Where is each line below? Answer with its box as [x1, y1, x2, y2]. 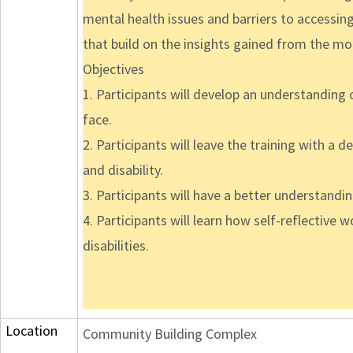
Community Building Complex [83, 325, 257, 344]
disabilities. [83, 236, 149, 255]
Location [6, 321, 58, 340]
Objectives [83, 60, 144, 79]
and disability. [83, 161, 163, 180]
